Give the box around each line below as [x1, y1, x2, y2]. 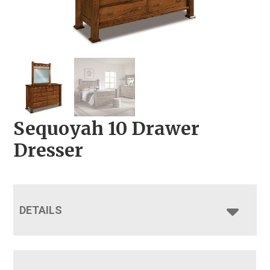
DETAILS [19, 203, 63, 216]
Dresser [13, 138, 84, 162]
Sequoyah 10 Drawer [13, 116, 200, 140]
